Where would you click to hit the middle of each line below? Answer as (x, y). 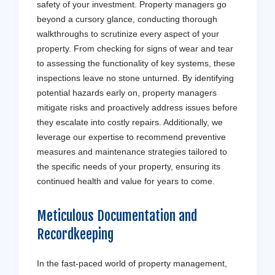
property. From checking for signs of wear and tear (135, 49)
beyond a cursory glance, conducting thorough (127, 19)
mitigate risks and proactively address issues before (137, 108)
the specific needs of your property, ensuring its (129, 167)
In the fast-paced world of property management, (132, 264)
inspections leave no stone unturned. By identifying (135, 78)
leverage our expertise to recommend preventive (131, 137)
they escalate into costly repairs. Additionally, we (130, 122)
